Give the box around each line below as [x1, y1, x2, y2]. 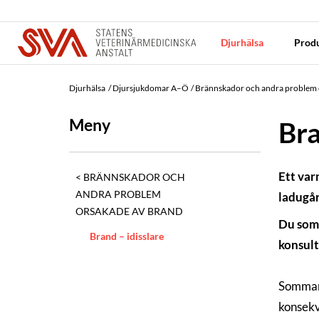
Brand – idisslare [90, 230, 164, 243]
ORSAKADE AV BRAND [75, 204, 183, 217]
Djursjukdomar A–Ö [112, 83, 189, 93]
